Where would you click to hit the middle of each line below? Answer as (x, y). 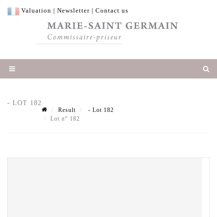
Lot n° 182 (66, 119)
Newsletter (73, 10)
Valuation (36, 10)
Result (67, 110)
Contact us (112, 10)
